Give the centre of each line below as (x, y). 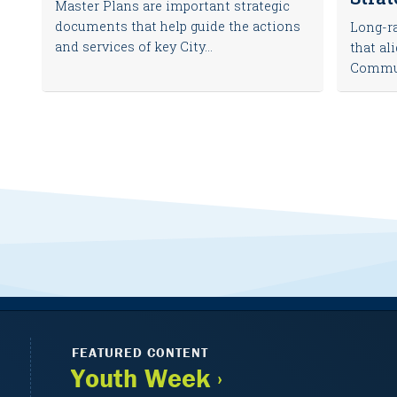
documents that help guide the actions (178, 27)
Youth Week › (147, 378)
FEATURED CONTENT (140, 353)
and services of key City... (134, 47)
